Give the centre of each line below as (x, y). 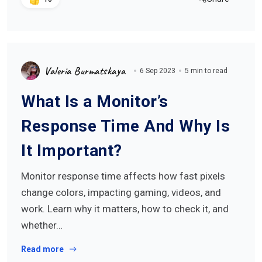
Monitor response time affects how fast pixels (123, 176)
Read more (42, 249)
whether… (42, 225)
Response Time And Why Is (125, 126)
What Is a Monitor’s (95, 101)
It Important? (72, 151)
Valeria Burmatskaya (85, 71)
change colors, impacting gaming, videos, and (121, 192)
